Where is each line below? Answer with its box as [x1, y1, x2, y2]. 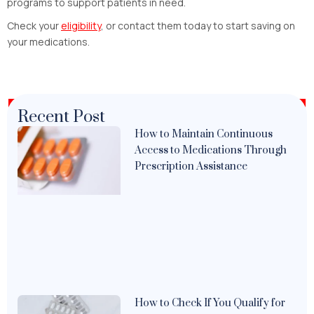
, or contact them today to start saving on [101, 19, 295, 33]
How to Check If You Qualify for [135, 296, 286, 310]
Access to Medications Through [135, 144, 287, 158]
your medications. [7, 35, 90, 49]
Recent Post [18, 107, 105, 128]
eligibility [61, 19, 101, 33]
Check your [7, 19, 61, 33]
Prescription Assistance [135, 160, 248, 174]
